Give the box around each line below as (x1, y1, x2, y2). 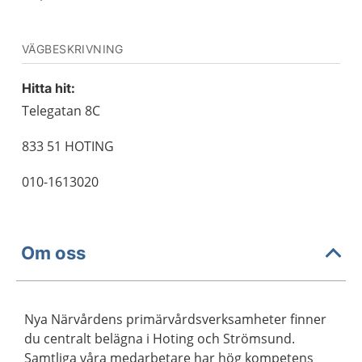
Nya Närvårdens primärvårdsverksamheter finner (24, 310, 326, 328)
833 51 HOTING (22, 137, 114, 155)
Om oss (21, 242, 86, 263)
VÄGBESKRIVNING (22, 42, 124, 56)
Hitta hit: (22, 80, 75, 96)
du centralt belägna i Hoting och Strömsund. (24, 330, 295, 347)
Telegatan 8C (22, 102, 100, 120)
